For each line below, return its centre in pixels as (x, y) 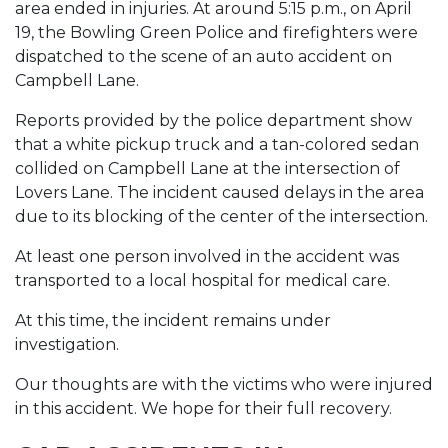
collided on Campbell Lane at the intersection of (207, 168)
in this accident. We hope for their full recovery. (203, 408)
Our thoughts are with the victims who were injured (224, 384)
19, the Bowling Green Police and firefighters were (216, 32)
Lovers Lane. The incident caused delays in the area (219, 192)
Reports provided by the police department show (213, 120)
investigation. (67, 344)
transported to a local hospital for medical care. (202, 280)
